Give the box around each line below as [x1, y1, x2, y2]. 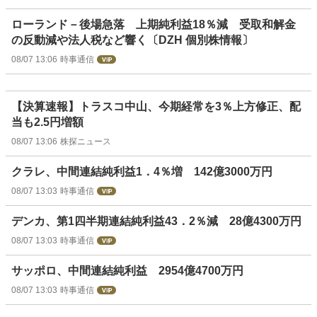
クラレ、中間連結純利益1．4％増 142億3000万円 [11, 166, 272, 178]
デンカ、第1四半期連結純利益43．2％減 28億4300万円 [11, 215, 301, 228]
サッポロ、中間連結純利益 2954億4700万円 [11, 265, 243, 277]
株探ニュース [60, 137, 111, 147]
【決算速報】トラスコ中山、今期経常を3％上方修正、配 [11, 100, 301, 113]
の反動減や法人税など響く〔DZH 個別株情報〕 [11, 34, 253, 47]
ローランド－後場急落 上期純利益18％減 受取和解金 [11, 18, 296, 31]
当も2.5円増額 [11, 116, 83, 129]
